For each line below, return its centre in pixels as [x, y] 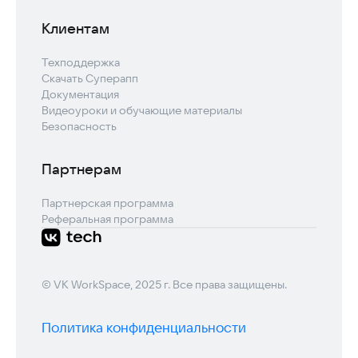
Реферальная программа [107, 219]
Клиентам [76, 29]
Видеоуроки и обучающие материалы [142, 111]
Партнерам [82, 169]
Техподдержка [81, 63]
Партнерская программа [107, 203]
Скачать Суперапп [90, 79]
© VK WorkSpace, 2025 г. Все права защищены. [164, 285]
